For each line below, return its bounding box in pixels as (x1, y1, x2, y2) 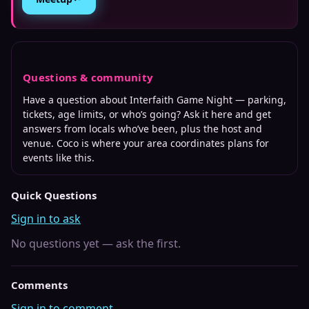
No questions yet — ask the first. (11, 236, 181, 251)
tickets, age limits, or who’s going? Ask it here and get (23, 108, 271, 121)
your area (123, 137, 168, 150)
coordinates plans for (168, 137, 269, 150)
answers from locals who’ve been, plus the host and (23, 122, 262, 135)
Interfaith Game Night (130, 93, 232, 106)
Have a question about (23, 93, 130, 106)
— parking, (232, 93, 286, 106)
